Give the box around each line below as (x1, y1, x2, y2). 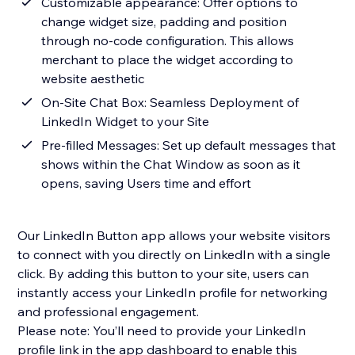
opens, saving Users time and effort (41, 175, 252, 192)
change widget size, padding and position (41, 13, 288, 30)
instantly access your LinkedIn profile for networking (17, 284, 328, 301)
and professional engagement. (17, 303, 203, 320)
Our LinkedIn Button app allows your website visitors (17, 227, 331, 244)
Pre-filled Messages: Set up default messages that (41, 137, 337, 154)
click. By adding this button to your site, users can (17, 265, 310, 282)
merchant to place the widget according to (41, 52, 294, 68)
